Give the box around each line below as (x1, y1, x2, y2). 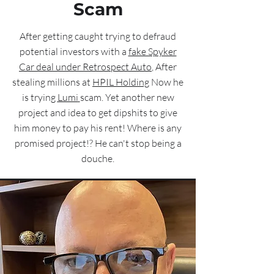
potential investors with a (19, 45, 128, 57)
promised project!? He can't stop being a (14, 137, 182, 149)
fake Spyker (128, 45, 177, 57)
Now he (149, 76, 183, 88)
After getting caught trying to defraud (20, 30, 176, 42)
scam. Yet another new (80, 91, 174, 103)
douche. (81, 152, 114, 165)
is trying (21, 91, 57, 103)
